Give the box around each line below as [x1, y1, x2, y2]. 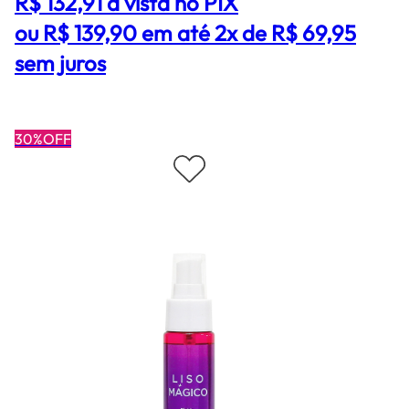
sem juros [15, 49, 106, 78]
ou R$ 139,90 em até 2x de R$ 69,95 [15, 19, 356, 47]
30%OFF [15, 130, 71, 149]
